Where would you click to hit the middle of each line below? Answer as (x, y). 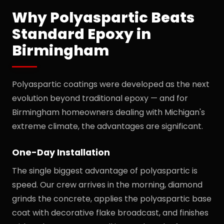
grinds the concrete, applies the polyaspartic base (112, 199)
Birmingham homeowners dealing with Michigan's (108, 112)
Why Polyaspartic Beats (103, 17)
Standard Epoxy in (81, 34)
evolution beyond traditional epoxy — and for (100, 98)
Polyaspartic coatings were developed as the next (111, 84)
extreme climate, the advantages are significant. (107, 126)
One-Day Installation (61, 152)
